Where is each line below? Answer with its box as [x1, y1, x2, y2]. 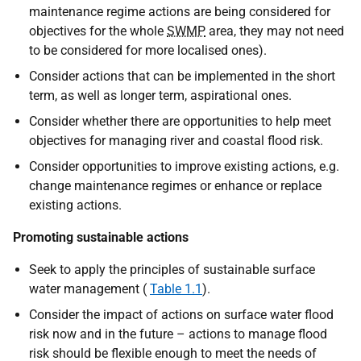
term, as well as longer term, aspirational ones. [29, 87, 292, 103]
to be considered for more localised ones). [29, 42, 267, 58]
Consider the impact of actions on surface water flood [29, 306, 334, 322]
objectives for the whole [29, 23, 167, 39]
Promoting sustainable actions [13, 229, 189, 245]
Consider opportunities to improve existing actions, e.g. [29, 158, 339, 174]
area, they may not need [205, 23, 344, 39]
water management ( [29, 280, 150, 297]
